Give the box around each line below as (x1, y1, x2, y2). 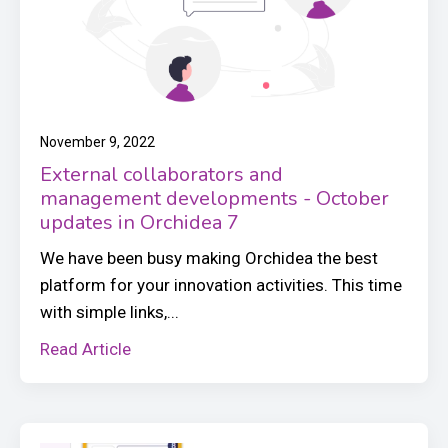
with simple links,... (40, 301, 179, 322)
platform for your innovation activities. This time (40, 274, 402, 295)
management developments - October (40, 184, 389, 212)
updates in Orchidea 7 (40, 208, 239, 236)
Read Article (40, 338, 131, 359)
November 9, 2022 (40, 133, 155, 150)
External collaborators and (40, 160, 283, 188)
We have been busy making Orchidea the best (40, 247, 378, 268)
